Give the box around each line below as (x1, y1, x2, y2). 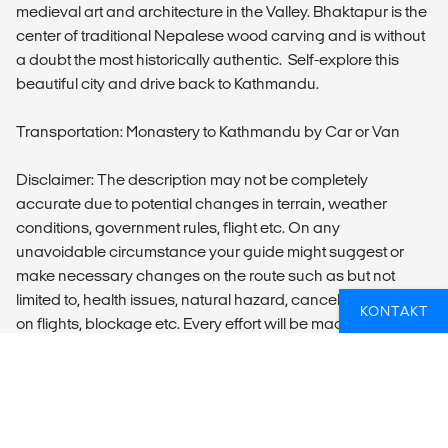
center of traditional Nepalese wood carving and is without (16, 27, 425, 45)
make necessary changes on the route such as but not (16, 267, 395, 285)
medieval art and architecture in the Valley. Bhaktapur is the (16, 3, 427, 21)
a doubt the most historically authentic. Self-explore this (16, 51, 399, 69)
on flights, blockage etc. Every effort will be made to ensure (16, 315, 421, 333)
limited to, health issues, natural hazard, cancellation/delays (16, 291, 432, 309)
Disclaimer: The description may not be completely (16, 171, 368, 189)
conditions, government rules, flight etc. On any (16, 219, 340, 237)
